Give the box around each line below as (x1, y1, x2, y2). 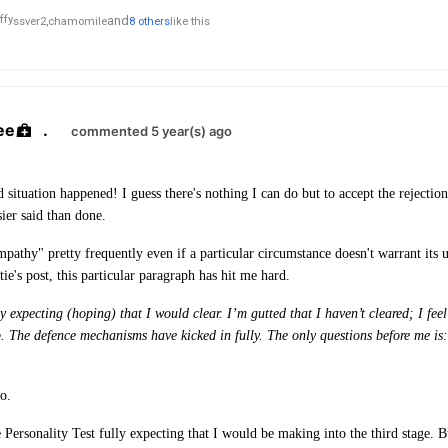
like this (170, 14, 210, 28)
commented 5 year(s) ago (71, 123, 232, 140)
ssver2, (13, 14, 48, 28)
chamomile (48, 14, 107, 28)
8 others (129, 14, 170, 28)
